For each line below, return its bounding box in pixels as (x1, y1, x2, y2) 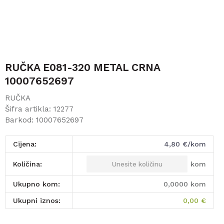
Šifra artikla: (5, 104, 53, 113)
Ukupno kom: (18, 180, 60, 188)
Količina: (17, 160, 42, 168)
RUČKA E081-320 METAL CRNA (5, 61, 160, 73)
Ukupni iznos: (18, 196, 60, 204)
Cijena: (18, 140, 36, 148)
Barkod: (5, 115, 36, 124)
